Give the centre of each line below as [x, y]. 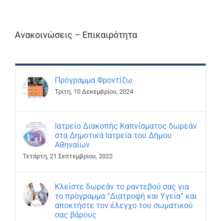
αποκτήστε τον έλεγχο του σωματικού [124, 206]
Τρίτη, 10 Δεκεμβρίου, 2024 [94, 92]
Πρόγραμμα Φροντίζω [93, 80]
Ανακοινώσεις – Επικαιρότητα [76, 35]
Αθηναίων [72, 145]
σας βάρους [76, 215]
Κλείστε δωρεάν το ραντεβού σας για [122, 187]
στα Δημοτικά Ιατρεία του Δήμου [113, 136]
